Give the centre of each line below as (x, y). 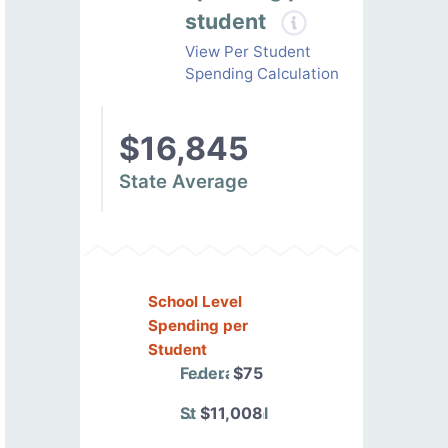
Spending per (198, 325)
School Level (195, 301)
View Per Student (248, 51)
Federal (209, 372)
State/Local (224, 412)
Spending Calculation (262, 73)
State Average (183, 181)
